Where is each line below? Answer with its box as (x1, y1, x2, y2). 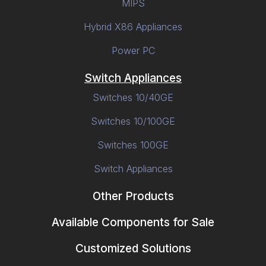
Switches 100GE (97, 138, 169, 151)
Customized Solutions (75, 241, 191, 255)
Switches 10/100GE (91, 115, 175, 127)
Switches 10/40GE (93, 91, 173, 103)
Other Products (92, 189, 174, 203)
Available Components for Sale (52, 215, 214, 229)
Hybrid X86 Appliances (84, 20, 182, 33)
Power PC (111, 44, 155, 56)
